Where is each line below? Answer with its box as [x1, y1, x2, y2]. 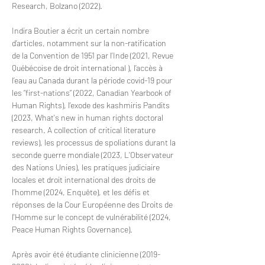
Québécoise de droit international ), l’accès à [12, 63, 164, 73]
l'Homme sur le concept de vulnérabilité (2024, [12, 212, 173, 222]
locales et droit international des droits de [12, 174, 157, 185]
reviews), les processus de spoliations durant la [12, 137, 177, 147]
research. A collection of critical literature [12, 125, 157, 135]
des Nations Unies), [12, 162, 82, 172]
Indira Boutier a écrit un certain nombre [12, 25, 151, 35]
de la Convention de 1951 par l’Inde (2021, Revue [12, 50, 175, 60]
